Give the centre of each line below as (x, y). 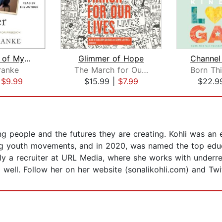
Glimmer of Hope (111, 59)
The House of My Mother (27, 59)
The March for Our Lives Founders (145, 70)
